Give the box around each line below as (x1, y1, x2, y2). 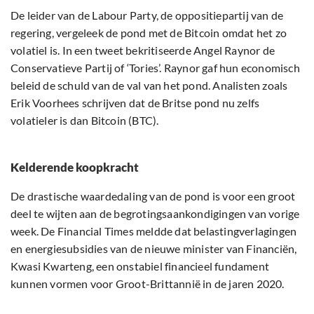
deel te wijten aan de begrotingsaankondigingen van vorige (11, 206, 300, 220)
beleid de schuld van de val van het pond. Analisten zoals (11, 78, 288, 92)
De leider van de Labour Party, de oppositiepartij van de (11, 8, 284, 22)
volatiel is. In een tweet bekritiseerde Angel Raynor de (11, 43, 275, 57)
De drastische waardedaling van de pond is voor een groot (11, 189, 296, 203)
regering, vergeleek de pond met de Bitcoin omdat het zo (11, 25, 287, 39)
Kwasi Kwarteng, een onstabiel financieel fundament (11, 259, 270, 273)
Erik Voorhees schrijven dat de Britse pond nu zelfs (11, 95, 260, 109)
